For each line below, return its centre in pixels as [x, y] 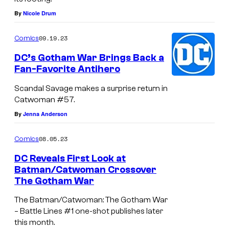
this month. [35, 223]
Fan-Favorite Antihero [67, 69]
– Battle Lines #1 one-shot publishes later [89, 211]
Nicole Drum [40, 13]
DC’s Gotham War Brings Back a [89, 58]
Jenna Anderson [45, 113]
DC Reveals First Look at [70, 158]
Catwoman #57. [44, 99]
